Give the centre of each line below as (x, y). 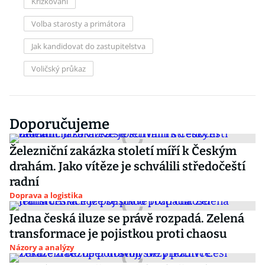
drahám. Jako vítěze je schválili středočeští (127, 166)
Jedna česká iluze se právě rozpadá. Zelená (127, 218)
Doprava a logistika (46, 195)
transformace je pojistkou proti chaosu (118, 234)
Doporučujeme (59, 124)
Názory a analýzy (42, 247)
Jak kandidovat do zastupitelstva (88, 46)
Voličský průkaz (59, 69)
